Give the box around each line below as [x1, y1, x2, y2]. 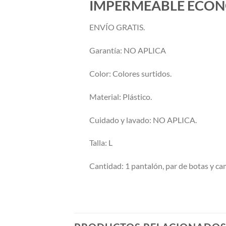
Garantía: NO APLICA [89, 45, 166, 55]
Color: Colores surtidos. [89, 69, 172, 79]
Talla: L [89, 138, 112, 148]
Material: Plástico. [89, 91, 152, 101]
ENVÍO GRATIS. [89, 22, 145, 32]
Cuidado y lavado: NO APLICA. [89, 115, 197, 125]
